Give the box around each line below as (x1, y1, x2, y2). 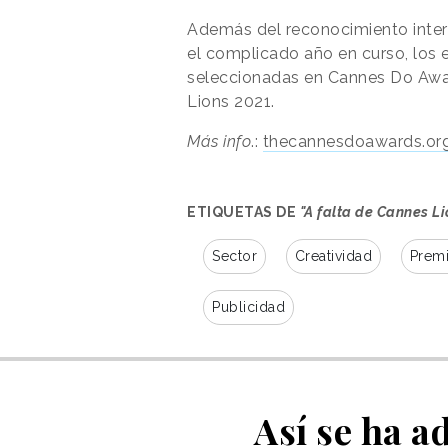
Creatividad (294, 247, 372, 264)
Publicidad (212, 298, 285, 315)
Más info (187, 131, 251, 151)
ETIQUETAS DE (187, 203, 300, 220)
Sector (212, 247, 257, 264)
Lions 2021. (187, 91, 275, 111)
